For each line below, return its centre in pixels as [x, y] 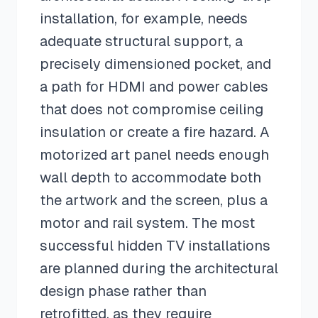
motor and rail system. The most [147, 223]
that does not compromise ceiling [152, 109]
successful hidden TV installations [155, 246]
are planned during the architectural [159, 268]
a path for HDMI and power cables [154, 87]
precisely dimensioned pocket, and [155, 64]
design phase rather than [123, 291]
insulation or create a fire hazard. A [154, 132]
